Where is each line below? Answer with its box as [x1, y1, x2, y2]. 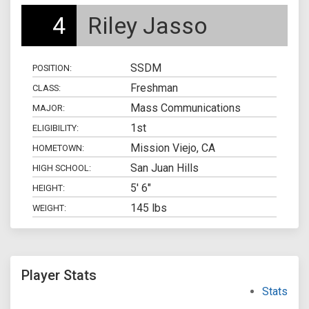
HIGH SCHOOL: [32, 163, 91, 174]
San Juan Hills [130, 161, 199, 175]
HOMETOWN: [32, 143, 84, 154]
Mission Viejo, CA [130, 141, 215, 154]
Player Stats [21, 266, 97, 283]
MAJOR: [32, 103, 65, 114]
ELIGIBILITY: [32, 123, 79, 134]
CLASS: [32, 83, 61, 94]
